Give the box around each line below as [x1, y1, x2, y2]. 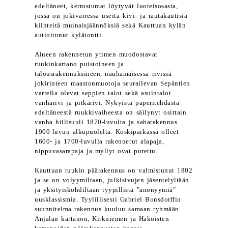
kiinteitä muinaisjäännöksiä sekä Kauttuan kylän [35, 22, 186, 29]
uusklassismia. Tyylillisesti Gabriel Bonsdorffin [35, 196, 181, 203]
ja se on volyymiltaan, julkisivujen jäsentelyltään [35, 177, 189, 184]
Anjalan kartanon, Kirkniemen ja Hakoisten [35, 215, 169, 222]
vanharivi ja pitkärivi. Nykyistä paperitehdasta [35, 99, 180, 106]
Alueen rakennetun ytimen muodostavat [35, 51, 158, 58]
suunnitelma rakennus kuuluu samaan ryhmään [35, 206, 179, 213]
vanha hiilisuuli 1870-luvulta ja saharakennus [35, 119, 178, 126]
